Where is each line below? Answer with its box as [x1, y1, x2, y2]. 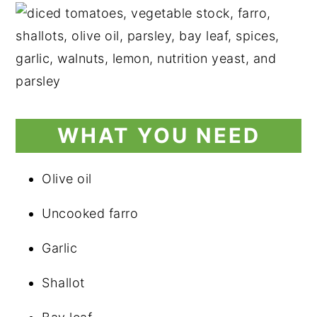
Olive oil [42, 171, 92, 186]
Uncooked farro [42, 206, 139, 221]
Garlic [42, 241, 78, 255]
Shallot [42, 275, 85, 290]
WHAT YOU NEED [57, 123, 260, 148]
